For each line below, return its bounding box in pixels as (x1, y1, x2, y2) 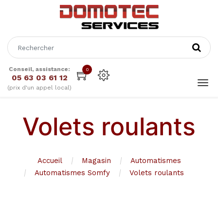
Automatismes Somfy (34, 168, 110, 177)
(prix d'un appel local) (7, 84, 72, 91)
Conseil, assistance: (9, 66, 70, 73)
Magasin (81, 156, 111, 165)
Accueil (37, 156, 62, 165)
